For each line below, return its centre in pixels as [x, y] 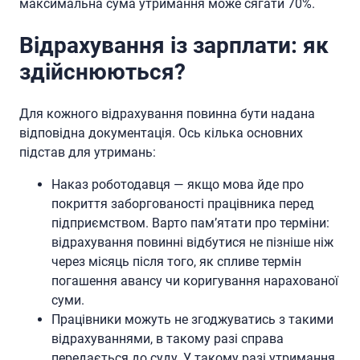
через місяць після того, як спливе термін [176, 261]
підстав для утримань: [88, 152]
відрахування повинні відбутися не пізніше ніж [192, 242]
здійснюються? [102, 72]
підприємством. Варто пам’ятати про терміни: [190, 223]
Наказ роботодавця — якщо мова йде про [178, 184]
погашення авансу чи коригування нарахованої [195, 280]
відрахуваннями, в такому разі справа [168, 338]
